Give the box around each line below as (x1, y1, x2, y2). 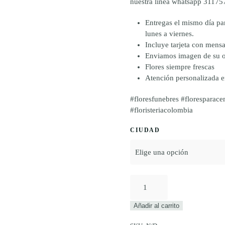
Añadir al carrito (134, 202, 179, 209)
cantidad (130, 187, 156, 195)
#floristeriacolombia (130, 106, 193, 114)
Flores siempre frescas (145, 63, 214, 71)
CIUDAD (130, 127, 160, 134)
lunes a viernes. (145, 30, 194, 38)
